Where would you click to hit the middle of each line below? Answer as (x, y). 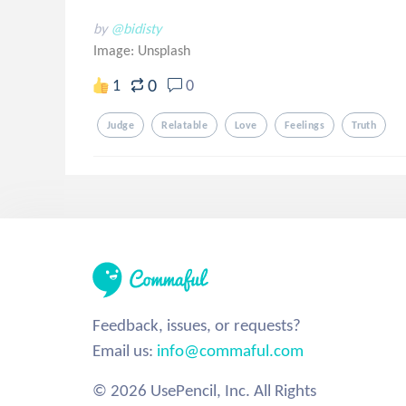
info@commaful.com (230, 350)
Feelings (304, 125)
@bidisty (136, 29)
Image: (116, 50)
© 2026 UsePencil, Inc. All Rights (204, 390)
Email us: (125, 350)
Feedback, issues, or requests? (197, 325)
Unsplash (164, 50)
